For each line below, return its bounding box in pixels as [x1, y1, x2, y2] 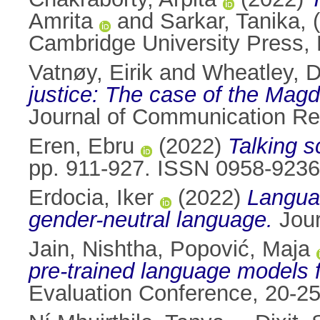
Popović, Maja [170, 236, 310, 262]
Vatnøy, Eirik [29, 60, 153, 86]
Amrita [29, 9, 93, 34]
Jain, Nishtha [29, 236, 157, 262]
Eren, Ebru [29, 134, 134, 159]
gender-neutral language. [29, 207, 273, 233]
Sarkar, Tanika [160, 9, 300, 34]
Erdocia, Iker [29, 185, 154, 211]
